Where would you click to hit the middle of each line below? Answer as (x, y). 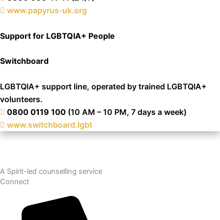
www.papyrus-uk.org (47, 11)
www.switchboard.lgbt (50, 125)
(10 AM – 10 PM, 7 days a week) (126, 112)
